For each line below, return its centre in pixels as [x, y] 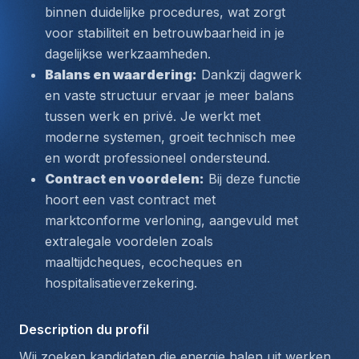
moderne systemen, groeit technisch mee [170, 137]
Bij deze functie [252, 179]
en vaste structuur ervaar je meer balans [169, 95]
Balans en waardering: [121, 75]
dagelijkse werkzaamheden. [128, 54]
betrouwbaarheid [204, 33]
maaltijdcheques [93, 262]
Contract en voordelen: [125, 179]
